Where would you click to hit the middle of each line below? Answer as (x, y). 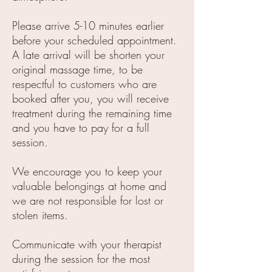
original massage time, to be (77, 69)
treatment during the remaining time (92, 113)
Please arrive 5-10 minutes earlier (88, 25)
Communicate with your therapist (87, 244)
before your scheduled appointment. (94, 40)
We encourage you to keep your (87, 171)
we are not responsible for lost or (88, 200)
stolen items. (40, 215)
